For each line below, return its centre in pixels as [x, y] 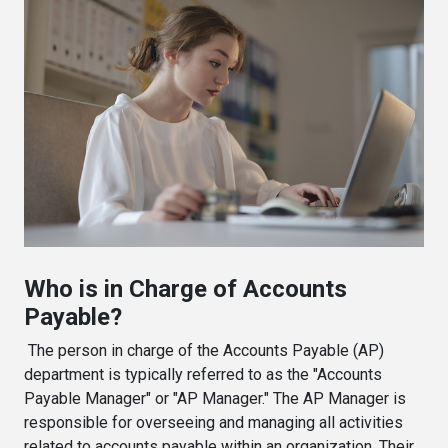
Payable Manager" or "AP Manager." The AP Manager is [215, 398]
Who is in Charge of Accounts [185, 288]
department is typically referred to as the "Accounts [203, 374]
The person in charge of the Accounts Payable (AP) [204, 350]
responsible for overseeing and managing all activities [213, 422]
